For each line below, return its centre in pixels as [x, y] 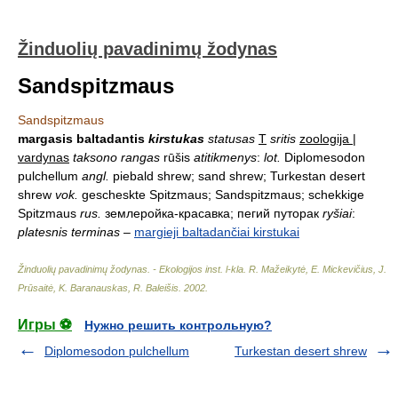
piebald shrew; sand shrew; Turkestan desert [237, 176]
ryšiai [337, 213]
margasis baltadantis [83, 139]
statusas [231, 139]
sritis [283, 139]
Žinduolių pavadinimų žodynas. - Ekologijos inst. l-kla [131, 269]
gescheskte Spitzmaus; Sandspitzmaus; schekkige [221, 195]
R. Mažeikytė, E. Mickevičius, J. [318, 269]
